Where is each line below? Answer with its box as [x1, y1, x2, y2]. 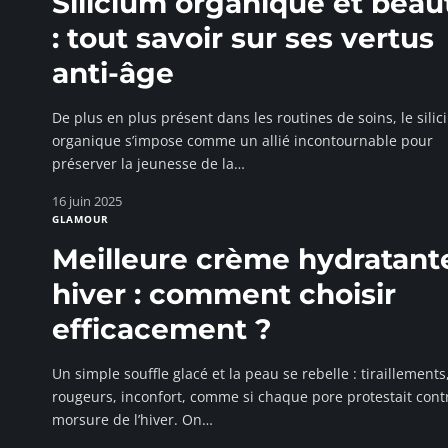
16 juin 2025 [52, 192, 122, 210]
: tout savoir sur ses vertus [52, 21, 434, 55]
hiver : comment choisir [52, 277, 396, 311]
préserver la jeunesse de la [52, 154, 234, 173]
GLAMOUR [52, 212, 109, 226]
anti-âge [52, 56, 174, 90]
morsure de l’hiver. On [52, 410, 202, 429]
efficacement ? [52, 312, 272, 346]
